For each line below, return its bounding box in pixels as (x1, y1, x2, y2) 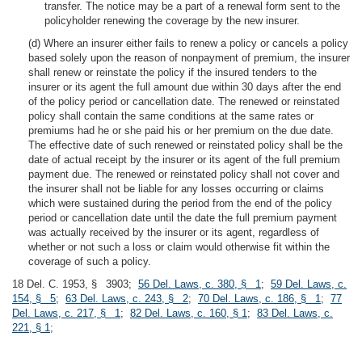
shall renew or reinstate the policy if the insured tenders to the (28, 66, 317, 78)
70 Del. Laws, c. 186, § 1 (198, 293, 321, 305)
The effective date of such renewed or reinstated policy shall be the (28, 139, 343, 151)
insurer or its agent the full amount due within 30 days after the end (28, 81, 341, 93)
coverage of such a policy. (28, 255, 151, 267)
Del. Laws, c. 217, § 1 (12, 307, 120, 319)
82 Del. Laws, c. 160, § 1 (130, 307, 247, 319)
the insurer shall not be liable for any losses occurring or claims (28, 183, 324, 195)
